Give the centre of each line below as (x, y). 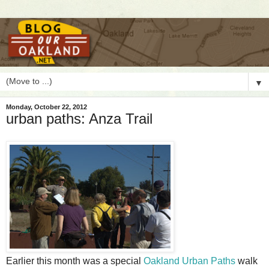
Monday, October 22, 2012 (47, 107)
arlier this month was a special (78, 261)
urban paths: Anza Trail (79, 118)
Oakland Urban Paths (189, 261)
